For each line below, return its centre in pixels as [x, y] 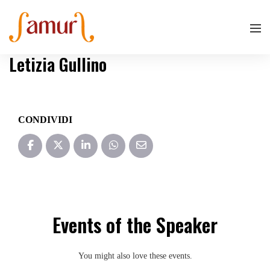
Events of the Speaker [135, 224]
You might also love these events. [135, 256]
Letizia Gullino [58, 64]
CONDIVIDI [45, 120]
